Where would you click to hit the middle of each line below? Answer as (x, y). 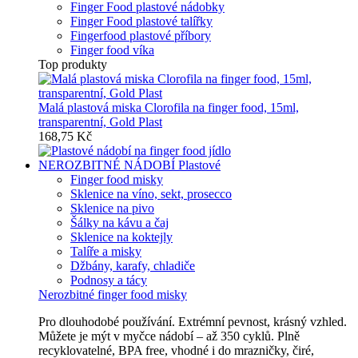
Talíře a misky (106, 251)
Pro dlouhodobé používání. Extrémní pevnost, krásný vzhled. (193, 322)
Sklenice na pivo (112, 208)
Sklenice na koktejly (121, 237)
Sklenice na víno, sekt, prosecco (151, 194)
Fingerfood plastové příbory (141, 36)
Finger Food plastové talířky (141, 21)
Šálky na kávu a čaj (119, 223)
